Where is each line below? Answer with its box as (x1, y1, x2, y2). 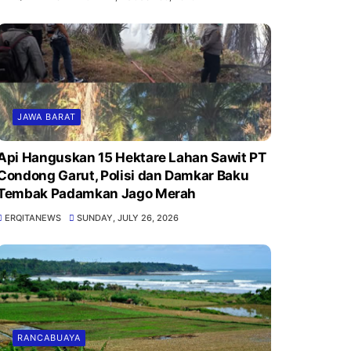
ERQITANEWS (4, 212, 61, 224)
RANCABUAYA (16, 332, 81, 344)
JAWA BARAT (16, 111, 76, 123)
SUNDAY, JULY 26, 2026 (77, 212, 179, 224)
